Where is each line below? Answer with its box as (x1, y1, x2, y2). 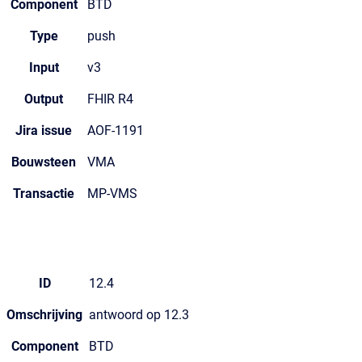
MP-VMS (87, 186, 137, 201)
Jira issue (15, 123, 72, 138)
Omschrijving (6, 307, 82, 322)
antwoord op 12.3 (89, 307, 189, 322)
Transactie (13, 186, 74, 201)
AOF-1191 (87, 123, 144, 138)
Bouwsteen (11, 154, 76, 170)
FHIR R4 (87, 91, 133, 107)
